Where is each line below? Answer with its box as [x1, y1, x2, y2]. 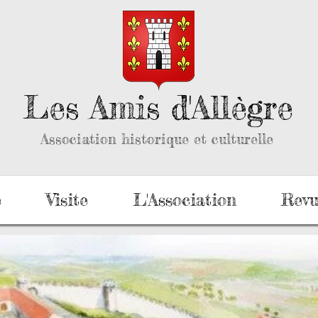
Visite [45, 190, 88, 210]
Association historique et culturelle [40, 130, 273, 148]
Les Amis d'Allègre [23, 88, 293, 127]
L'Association [132, 190, 236, 210]
